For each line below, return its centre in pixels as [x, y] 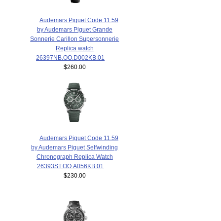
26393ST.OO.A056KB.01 [71, 166]
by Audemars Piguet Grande [74, 29]
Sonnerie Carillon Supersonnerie [75, 38]
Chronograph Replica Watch [74, 156]
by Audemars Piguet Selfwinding [75, 147]
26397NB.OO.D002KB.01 [71, 57]
